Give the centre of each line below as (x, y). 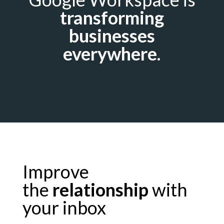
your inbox (64, 207)
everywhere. (112, 53)
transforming (112, 17)
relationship (100, 189)
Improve (55, 171)
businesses (112, 35)
